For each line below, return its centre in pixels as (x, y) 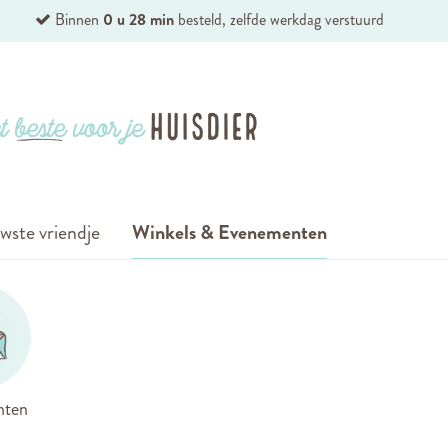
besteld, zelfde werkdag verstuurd (279, 19)
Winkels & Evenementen (229, 232)
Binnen (79, 19)
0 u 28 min (139, 19)
